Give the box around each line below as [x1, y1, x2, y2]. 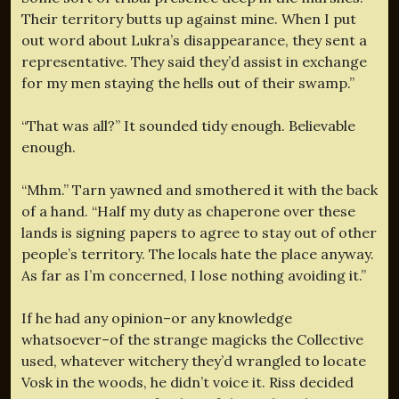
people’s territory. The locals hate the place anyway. [21, 244, 374, 263]
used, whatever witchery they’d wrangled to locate [21, 351, 366, 370]
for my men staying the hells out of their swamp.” [21, 73, 354, 92]
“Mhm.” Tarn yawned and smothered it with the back [21, 180, 378, 199]
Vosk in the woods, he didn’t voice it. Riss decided [21, 372, 354, 391]
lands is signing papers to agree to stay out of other [21, 223, 377, 241]
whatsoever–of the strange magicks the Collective [21, 330, 363, 348]
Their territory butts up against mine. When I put [21, 9, 356, 28]
